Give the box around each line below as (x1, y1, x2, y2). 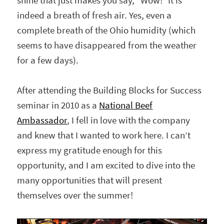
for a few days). (17, 53, 79, 66)
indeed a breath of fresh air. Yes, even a (17, 8, 172, 21)
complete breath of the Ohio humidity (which (17, 23, 196, 36)
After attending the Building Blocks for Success (17, 84, 202, 97)
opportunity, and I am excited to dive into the (17, 159, 195, 172)
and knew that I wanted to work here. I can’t (17, 129, 191, 142)
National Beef (99, 99, 153, 112)
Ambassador (17, 114, 67, 127)
